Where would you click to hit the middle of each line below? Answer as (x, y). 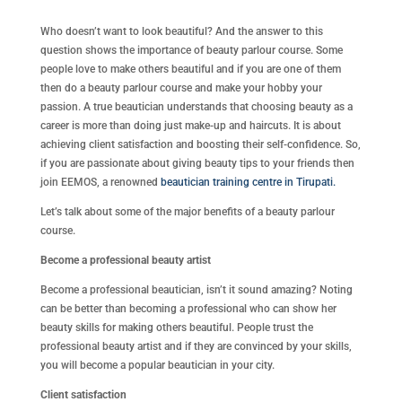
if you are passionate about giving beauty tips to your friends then (197, 163)
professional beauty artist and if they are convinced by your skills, (196, 346)
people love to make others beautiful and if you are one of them (190, 69)
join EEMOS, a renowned (100, 182)
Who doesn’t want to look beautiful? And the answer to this (181, 31)
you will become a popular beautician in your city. (157, 365)
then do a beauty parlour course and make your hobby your (181, 87)
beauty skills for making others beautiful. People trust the (176, 327)
